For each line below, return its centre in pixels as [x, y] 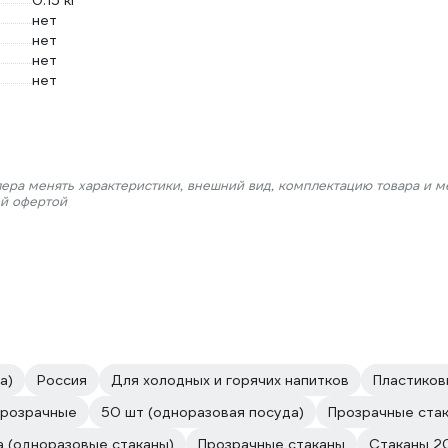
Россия [62, 380]
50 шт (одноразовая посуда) [202, 412]
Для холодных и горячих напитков [230, 380]
